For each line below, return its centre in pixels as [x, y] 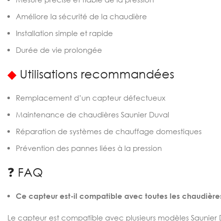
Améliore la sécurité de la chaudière [81, 16]
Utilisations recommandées [95, 74]
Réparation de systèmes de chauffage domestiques [109, 131]
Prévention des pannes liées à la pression [89, 148]
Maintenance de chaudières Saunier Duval [92, 114]
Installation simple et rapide [64, 33]
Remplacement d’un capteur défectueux [91, 98]
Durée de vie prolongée [59, 50]
